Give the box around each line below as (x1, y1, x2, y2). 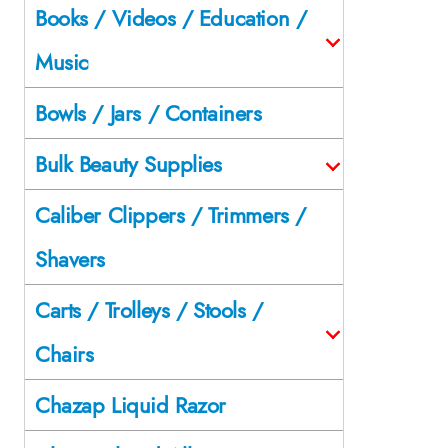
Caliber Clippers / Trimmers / (35, 198, 306, 231)
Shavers (35, 242, 106, 275)
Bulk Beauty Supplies (35, 147, 222, 180)
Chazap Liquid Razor (35, 388, 227, 421)
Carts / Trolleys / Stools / (35, 293, 263, 326)
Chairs (35, 337, 94, 370)
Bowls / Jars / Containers (35, 96, 262, 129)
